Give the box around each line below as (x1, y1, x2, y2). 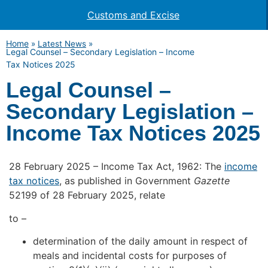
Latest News (38, 39, 86, 48)
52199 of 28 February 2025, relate (9, 189, 165, 202)
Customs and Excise (87, 9, 179, 21)
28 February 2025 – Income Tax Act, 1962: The (9, 160, 224, 173)
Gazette (191, 175, 230, 187)
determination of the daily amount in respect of (33, 235, 248, 248)
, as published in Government (59, 175, 191, 187)
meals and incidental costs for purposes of (33, 249, 227, 262)
